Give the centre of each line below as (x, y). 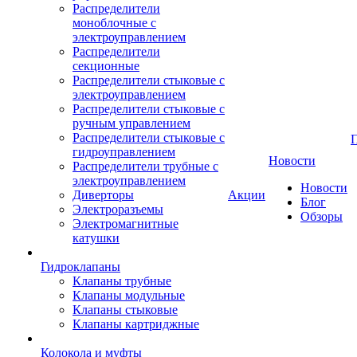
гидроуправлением (124, 151)
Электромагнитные (126, 223)
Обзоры (322, 216)
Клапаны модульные (129, 295)
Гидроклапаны (80, 266)
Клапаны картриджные (136, 324)
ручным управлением (131, 123)
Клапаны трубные (122, 280)
